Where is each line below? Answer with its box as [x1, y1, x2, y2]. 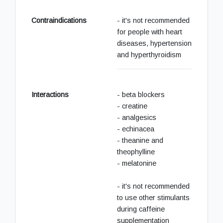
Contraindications [31, 16, 87, 24]
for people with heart [117, 27, 182, 36]
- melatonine [117, 159, 156, 167]
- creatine [117, 102, 147, 110]
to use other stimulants [117, 193, 190, 202]
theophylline [117, 147, 155, 156]
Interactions [31, 90, 69, 99]
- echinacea [117, 124, 154, 133]
